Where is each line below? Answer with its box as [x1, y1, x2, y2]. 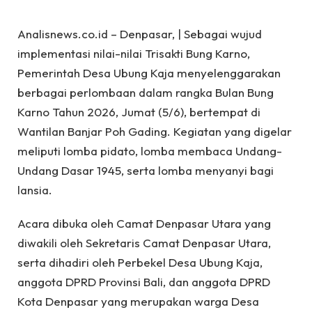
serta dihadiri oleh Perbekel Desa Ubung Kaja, [17, 255, 263, 270]
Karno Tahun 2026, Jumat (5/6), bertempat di [17, 104, 260, 119]
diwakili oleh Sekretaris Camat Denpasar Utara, [17, 235, 271, 251]
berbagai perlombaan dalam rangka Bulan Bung [17, 84, 274, 100]
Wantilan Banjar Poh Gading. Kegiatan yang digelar [17, 123, 292, 139]
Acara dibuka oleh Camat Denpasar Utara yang [17, 216, 271, 231]
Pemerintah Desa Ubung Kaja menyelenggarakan [17, 65, 281, 80]
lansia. [17, 182, 52, 197]
